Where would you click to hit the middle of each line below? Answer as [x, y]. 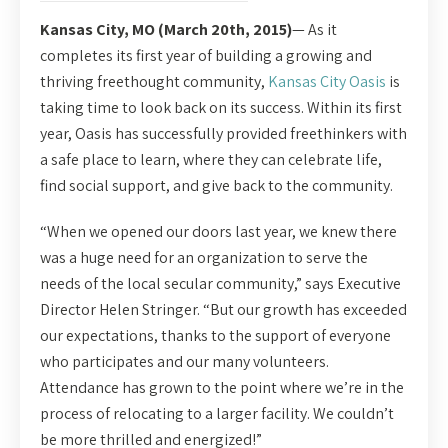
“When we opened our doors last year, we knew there [218, 231]
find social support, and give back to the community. [216, 185]
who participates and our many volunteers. [184, 361]
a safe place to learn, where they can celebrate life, [211, 159]
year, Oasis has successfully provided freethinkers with [223, 133]
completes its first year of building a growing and [206, 55]
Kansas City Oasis [327, 81]
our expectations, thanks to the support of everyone [215, 335]
